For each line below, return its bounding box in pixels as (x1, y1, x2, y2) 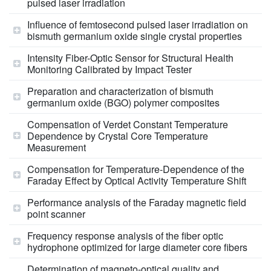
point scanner (27, 206, 85, 221)
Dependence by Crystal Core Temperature (27, 128, 208, 143)
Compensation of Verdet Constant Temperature (27, 117, 228, 131)
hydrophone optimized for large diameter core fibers (27, 240, 247, 254)
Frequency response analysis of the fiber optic (27, 228, 223, 243)
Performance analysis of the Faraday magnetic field (27, 195, 246, 209)
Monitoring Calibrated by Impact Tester (27, 62, 192, 76)
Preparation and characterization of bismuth (27, 83, 214, 98)
